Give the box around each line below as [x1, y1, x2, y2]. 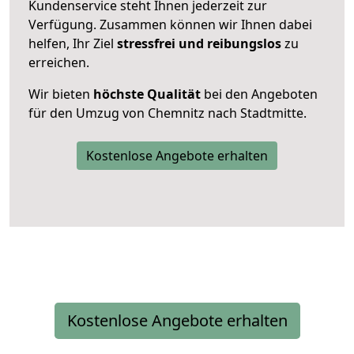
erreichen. [28, 53, 89, 71]
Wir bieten [28, 85, 93, 103]
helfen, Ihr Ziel [28, 34, 117, 52]
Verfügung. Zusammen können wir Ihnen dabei [28, 15, 312, 33]
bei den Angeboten [201, 85, 318, 103]
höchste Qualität [93, 85, 201, 103]
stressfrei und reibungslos [117, 34, 281, 52]
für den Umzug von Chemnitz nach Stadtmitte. [28, 104, 307, 122]
